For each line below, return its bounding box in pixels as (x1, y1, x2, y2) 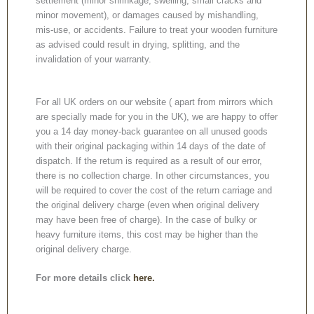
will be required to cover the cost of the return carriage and (36, 184, 272, 196)
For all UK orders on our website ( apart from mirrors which (36, 96, 273, 107)
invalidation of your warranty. (36, 53, 151, 64)
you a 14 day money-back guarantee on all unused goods (36, 125, 268, 137)
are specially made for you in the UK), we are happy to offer (36, 111, 278, 122)
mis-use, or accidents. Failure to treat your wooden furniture (36, 24, 278, 35)
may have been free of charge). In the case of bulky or (36, 214, 257, 225)
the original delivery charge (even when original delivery (36, 199, 259, 210)
